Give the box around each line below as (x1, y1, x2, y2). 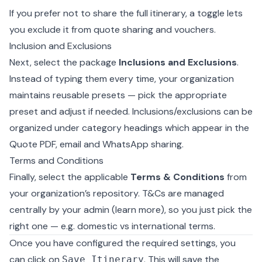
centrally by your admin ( (9, 204, 115, 216)
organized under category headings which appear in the (9, 122, 249, 134)
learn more (115, 204, 161, 216)
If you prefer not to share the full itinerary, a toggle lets (9, 7, 243, 19)
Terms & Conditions (130, 171, 225, 183)
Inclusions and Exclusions (119, 56, 237, 68)
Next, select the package (9, 56, 119, 68)
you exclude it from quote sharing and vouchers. (9, 23, 216, 36)
